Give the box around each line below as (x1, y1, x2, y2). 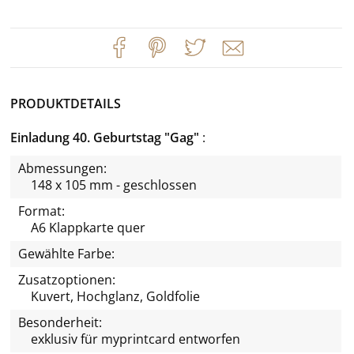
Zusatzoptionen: (18, 270, 115, 288)
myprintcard (101, 330, 175, 348)
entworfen (175, 330, 240, 348)
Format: (18, 201, 65, 220)
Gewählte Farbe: (18, 244, 115, 262)
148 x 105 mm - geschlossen (31, 175, 197, 194)
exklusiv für (31, 330, 101, 348)
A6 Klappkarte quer (31, 218, 145, 236)
